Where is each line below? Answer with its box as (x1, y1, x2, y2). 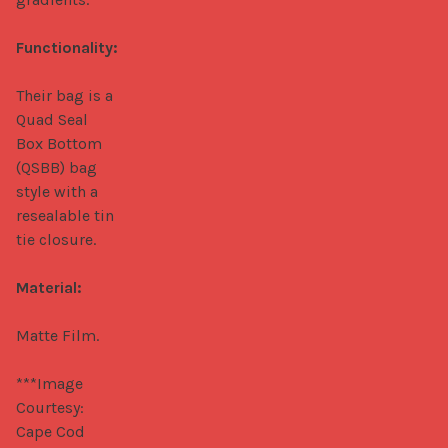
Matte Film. (16, 325, 99, 345)
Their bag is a (16, 85, 113, 105)
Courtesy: (16, 397, 84, 417)
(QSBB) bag (16, 157, 97, 177)
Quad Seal (16, 109, 88, 129)
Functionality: (16, 37, 118, 57)
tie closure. (16, 229, 96, 249)
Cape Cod (16, 421, 85, 441)
